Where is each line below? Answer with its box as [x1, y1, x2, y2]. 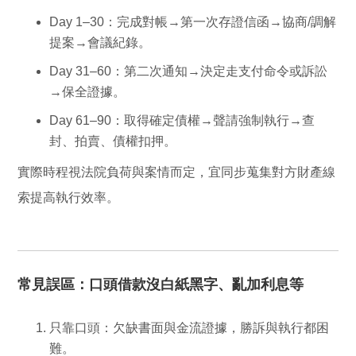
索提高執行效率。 [17, 190, 120, 204]
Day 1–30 [49, 14, 105, 29]
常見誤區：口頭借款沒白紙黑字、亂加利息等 [17, 276, 304, 292]
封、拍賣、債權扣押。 [49, 133, 177, 148]
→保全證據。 [49, 84, 126, 99]
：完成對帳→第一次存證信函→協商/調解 [104, 14, 337, 29]
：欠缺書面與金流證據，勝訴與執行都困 [100, 320, 330, 335]
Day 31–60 [49, 64, 112, 78]
